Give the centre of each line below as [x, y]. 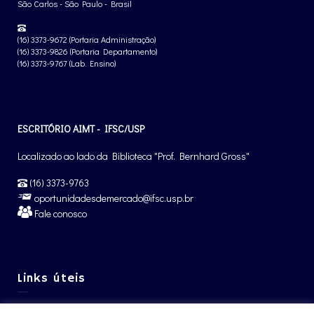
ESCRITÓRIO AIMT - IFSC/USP [81, 129]
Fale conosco [60, 213]
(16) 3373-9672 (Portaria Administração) [87, 39]
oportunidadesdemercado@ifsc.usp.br [113, 198]
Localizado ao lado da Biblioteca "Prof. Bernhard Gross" [134, 156]
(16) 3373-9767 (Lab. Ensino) [67, 63]
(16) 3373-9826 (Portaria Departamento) [87, 51]
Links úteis [52, 279]
